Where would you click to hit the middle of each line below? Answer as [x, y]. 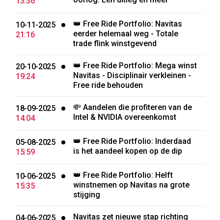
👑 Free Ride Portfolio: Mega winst [135, 66]
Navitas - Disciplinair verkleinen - [132, 75]
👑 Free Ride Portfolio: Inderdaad [132, 141]
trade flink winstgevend [115, 43]
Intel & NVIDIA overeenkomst [124, 117]
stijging [86, 195]
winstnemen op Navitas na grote [131, 185]
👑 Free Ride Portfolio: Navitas [127, 24]
